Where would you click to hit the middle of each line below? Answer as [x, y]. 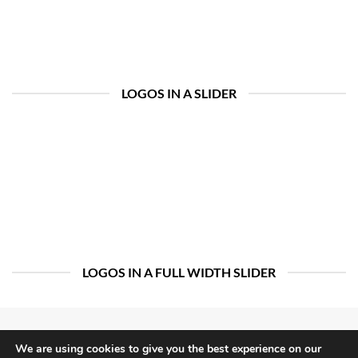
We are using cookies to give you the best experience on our [168, 349]
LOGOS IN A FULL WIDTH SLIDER [179, 272]
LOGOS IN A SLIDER [179, 93]
